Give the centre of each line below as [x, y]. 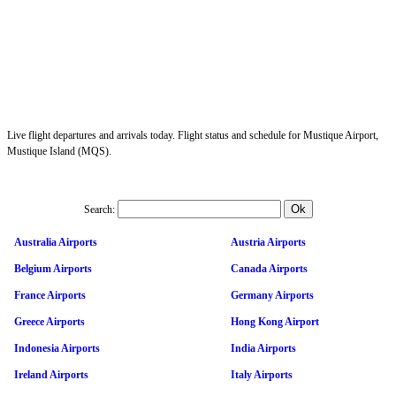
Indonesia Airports [57, 348]
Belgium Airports [53, 268]
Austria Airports [268, 242]
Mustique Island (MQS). [59, 151]
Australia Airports [56, 242]
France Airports [50, 295]
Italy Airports [262, 374]
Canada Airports [269, 268]
